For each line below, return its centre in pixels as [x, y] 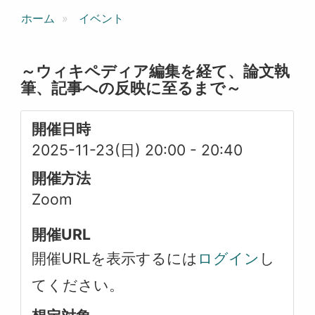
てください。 [78, 285]
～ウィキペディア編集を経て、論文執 [155, 71]
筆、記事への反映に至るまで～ [131, 88]
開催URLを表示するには [115, 258]
